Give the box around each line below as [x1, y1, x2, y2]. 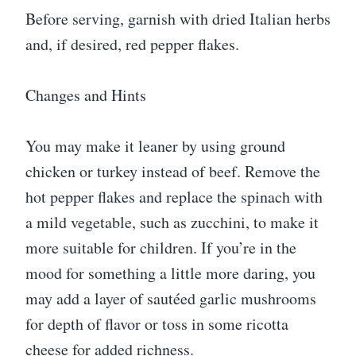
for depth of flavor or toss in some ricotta [25, 312, 288, 335]
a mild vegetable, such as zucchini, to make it [25, 211, 319, 233]
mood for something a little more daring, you [25, 261, 315, 284]
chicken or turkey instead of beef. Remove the [25, 160, 320, 182]
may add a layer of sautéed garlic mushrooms [25, 287, 316, 309]
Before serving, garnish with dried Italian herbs [25, 7, 331, 29]
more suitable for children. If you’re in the [25, 236, 296, 258]
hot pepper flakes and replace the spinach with [25, 185, 323, 207]
